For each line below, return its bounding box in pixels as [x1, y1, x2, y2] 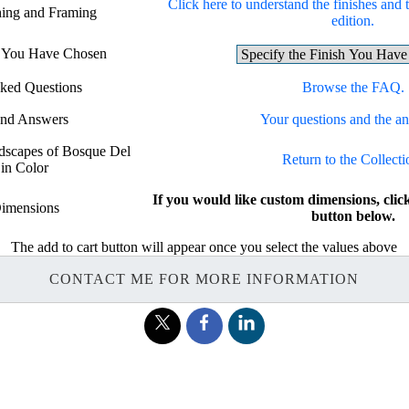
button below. [310, 207, 395, 224]
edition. [331, 12, 375, 28]
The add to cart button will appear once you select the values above [11, 238, 398, 255]
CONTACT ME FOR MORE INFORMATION [49, 270, 360, 287]
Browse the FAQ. [301, 79, 404, 95]
